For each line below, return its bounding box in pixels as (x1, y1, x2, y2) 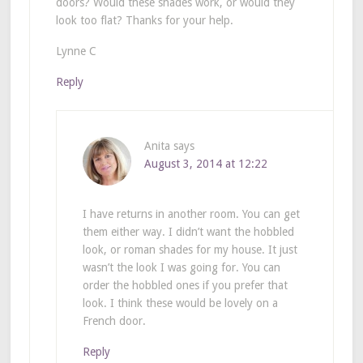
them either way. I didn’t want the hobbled (82, 224, 294, 238)
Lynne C (55, 44, 96, 58)
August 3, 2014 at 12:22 (143, 156, 267, 170)
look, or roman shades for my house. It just (82, 242, 297, 256)
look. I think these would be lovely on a (82, 296, 278, 310)
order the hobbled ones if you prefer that (82, 278, 288, 292)
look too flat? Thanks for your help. (55, 13, 233, 27)
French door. (82, 314, 146, 327)
